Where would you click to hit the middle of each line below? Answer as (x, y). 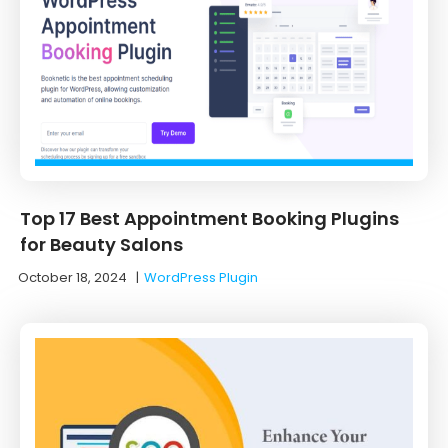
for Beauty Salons (101, 244)
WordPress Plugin (201, 277)
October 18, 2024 (72, 277)
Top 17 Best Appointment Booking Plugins (209, 218)
